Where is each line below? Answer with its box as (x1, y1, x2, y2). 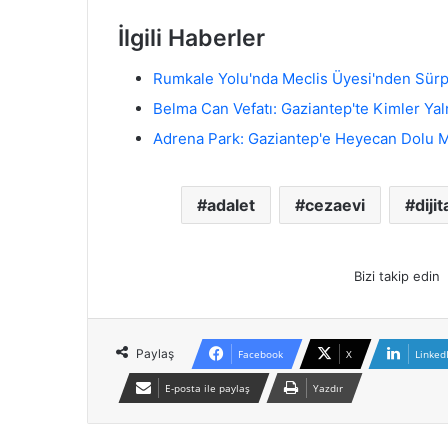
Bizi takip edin (354, 267, 440, 284)
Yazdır (313, 380, 343, 395)
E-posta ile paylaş (165, 380, 250, 395)
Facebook (238, 346, 283, 361)
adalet (206, 194, 255, 215)
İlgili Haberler (118, 24, 265, 53)
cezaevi (304, 194, 365, 215)
